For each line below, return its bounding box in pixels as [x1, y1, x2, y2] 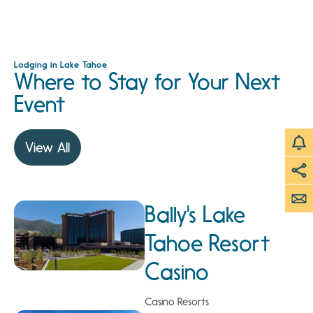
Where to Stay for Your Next [14, 68, 280, 95]
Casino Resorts [144, 295, 209, 308]
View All [25, 138, 70, 156]
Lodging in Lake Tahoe [14, 59, 108, 70]
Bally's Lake [144, 201, 245, 228]
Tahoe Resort [144, 229, 270, 256]
